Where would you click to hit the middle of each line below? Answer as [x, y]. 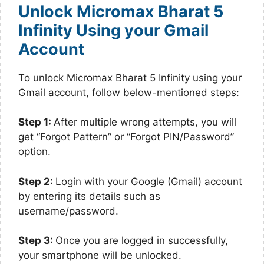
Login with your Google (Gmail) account [149, 181]
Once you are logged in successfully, [142, 240]
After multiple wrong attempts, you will [145, 122]
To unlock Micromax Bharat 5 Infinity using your [130, 77]
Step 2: [37, 181]
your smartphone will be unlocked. [100, 255]
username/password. [68, 211]
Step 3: [37, 240]
